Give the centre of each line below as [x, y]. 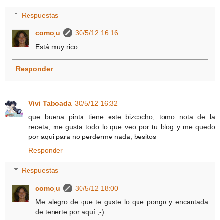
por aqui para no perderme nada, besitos [92, 136]
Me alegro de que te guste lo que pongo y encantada [122, 202]
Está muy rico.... [61, 46]
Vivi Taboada [50, 103]
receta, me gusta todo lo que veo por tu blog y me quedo [122, 126]
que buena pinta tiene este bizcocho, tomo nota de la [122, 117]
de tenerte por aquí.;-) [70, 212]
